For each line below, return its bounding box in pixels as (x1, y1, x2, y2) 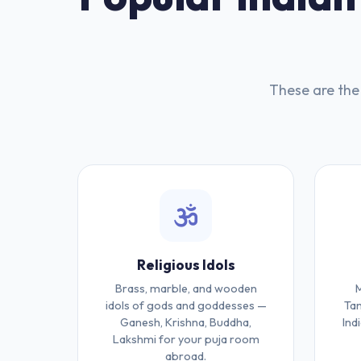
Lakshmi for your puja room (112, 332, 259, 346)
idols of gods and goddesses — (105, 298, 267, 313)
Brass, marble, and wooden (114, 281, 257, 296)
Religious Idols (136, 255, 235, 274)
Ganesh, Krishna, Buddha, (120, 315, 252, 330)
